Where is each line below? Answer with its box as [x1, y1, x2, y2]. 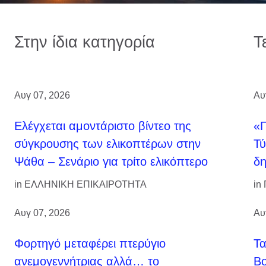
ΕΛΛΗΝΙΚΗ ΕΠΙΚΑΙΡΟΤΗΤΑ [24, 179, 147, 189]
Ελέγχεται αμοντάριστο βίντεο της [14, 119, 191, 132]
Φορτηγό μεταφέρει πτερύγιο [14, 236, 166, 250]
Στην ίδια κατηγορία [14, 32, 155, 51]
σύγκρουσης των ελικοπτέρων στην [14, 137, 201, 150]
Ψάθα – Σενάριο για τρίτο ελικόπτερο [14, 154, 208, 168]
